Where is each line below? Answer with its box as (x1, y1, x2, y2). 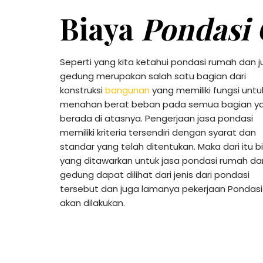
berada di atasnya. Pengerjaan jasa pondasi (60, 112, 253, 124)
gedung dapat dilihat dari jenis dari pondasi (60, 168, 249, 181)
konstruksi (60, 83, 105, 96)
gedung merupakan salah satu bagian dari (60, 69, 246, 82)
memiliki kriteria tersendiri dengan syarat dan (60, 126, 256, 139)
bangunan (105, 83, 150, 96)
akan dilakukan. (60, 196, 125, 209)
